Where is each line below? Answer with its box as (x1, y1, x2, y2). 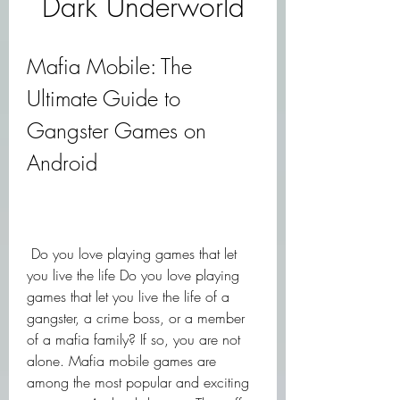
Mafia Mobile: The (27, 52, 192, 80)
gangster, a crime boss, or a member (27, 308, 245, 328)
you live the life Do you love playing (27, 265, 239, 285)
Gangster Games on (27, 116, 206, 145)
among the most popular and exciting (27, 372, 249, 392)
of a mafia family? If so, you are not (27, 329, 240, 349)
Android (27, 148, 97, 177)
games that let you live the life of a (27, 287, 229, 306)
